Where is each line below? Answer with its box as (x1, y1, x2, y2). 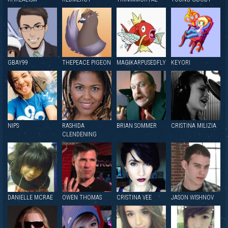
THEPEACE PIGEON (62, 59, 111, 66)
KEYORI (171, 59, 190, 66)
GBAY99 (8, 59, 28, 66)
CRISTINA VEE (117, 193, 152, 201)
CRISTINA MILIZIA (171, 122, 216, 129)
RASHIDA (62, 122, 84, 129)
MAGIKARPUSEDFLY (117, 59, 166, 66)
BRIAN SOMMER (117, 122, 157, 129)
